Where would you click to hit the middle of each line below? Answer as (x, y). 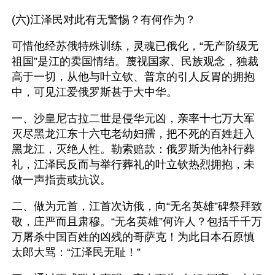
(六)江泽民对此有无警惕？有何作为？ (104, 20)
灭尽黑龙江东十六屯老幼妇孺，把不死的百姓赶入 (133, 134)
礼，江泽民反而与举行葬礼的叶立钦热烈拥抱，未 (133, 165)
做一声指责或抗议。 (63, 180)
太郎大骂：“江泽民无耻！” (76, 252)
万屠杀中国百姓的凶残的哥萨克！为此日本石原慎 (133, 237)
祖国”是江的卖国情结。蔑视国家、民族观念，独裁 (135, 61)
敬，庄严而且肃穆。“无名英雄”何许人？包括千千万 (137, 222)
